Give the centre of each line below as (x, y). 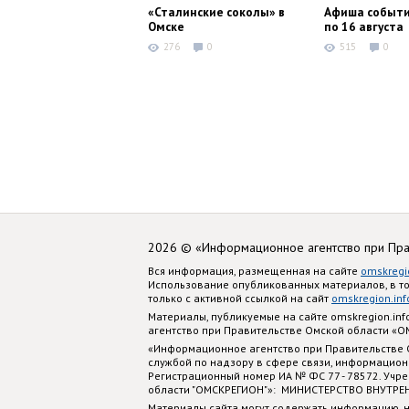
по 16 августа (364, 27)
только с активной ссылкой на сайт (240, 298)
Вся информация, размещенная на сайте (254, 270)
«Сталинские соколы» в (216, 12)
